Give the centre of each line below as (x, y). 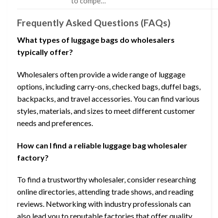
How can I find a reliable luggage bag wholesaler (102, 145)
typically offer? (45, 52)
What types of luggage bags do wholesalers (96, 40)
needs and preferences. (55, 123)
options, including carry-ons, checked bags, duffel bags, (109, 86)
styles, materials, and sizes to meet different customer (106, 110)
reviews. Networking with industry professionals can (104, 204)
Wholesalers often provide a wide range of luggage (101, 74)
